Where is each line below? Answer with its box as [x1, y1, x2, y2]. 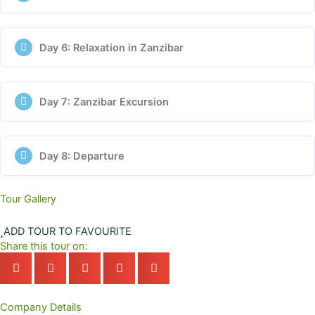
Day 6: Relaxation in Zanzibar [39, 41, 184, 54]
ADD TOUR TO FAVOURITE [4, 225, 131, 238]
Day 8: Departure [39, 149, 124, 162]
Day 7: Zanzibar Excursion [39, 95, 169, 108]
